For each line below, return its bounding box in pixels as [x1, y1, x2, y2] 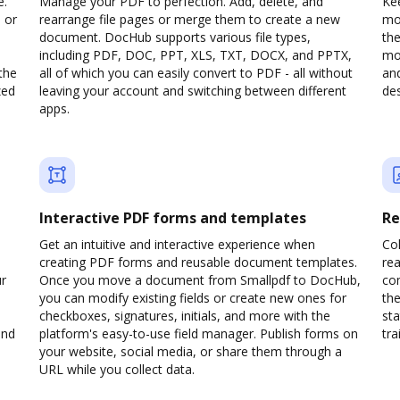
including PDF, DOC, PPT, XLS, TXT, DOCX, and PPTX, [39, 46, 352, 63]
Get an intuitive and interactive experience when [39, 236, 315, 253]
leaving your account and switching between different [39, 82, 346, 99]
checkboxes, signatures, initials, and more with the [39, 307, 330, 324]
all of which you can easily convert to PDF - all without [39, 64, 353, 81]
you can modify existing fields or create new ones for [39, 289, 346, 306]
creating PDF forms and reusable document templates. [39, 254, 357, 271]
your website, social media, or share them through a [39, 343, 342, 360]
